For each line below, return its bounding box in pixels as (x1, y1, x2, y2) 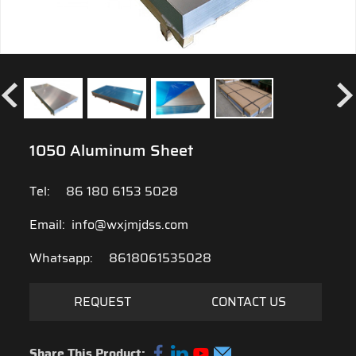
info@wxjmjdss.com (72, 215, 188, 235)
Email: (29, 215, 72, 235)
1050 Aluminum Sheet (29, 137, 194, 164)
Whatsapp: (29, 248, 99, 269)
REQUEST (74, 292, 131, 312)
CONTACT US (211, 292, 286, 312)
